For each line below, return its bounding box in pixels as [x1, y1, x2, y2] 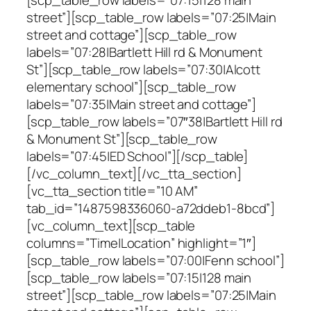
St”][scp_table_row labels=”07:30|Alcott [26, 60, 261, 78]
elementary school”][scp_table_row [26, 77, 236, 96]
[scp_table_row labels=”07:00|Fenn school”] [26, 251, 285, 269]
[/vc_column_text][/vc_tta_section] [26, 164, 242, 183]
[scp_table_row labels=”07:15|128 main [26, 268, 252, 287]
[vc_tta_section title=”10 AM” [26, 181, 199, 200]
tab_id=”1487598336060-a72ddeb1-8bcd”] [26, 199, 276, 217]
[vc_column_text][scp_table [26, 216, 196, 235]
